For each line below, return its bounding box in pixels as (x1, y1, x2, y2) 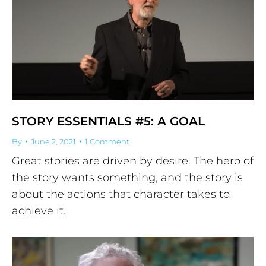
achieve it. (12, 204, 66, 217)
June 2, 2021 (31, 136, 76, 146)
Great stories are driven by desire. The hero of (12, 154, 254, 167)
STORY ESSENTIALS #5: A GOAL (12, 113, 205, 128)
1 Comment (85, 136, 129, 146)
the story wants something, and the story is (12, 170, 243, 184)
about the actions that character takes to (12, 187, 230, 201)
